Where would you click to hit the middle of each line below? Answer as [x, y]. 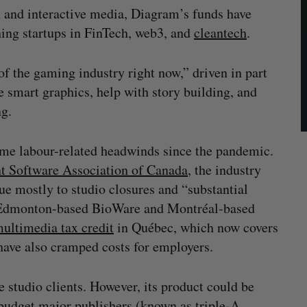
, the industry [224, 170]
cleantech [220, 33]
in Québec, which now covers [196, 227]
